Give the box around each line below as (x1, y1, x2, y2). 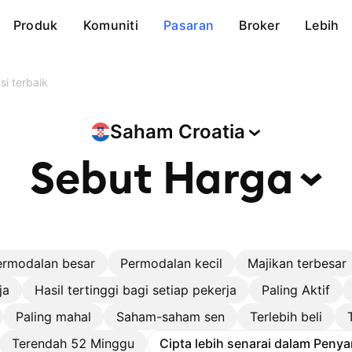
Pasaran (163, 17, 214, 33)
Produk (13, 17, 58, 33)
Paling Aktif (262, 282, 330, 298)
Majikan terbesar (247, 255, 346, 271)
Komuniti (82, 17, 139, 33)
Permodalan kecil (120, 255, 222, 271)
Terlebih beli (250, 309, 322, 324)
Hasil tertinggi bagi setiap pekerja (35, 282, 236, 298)
